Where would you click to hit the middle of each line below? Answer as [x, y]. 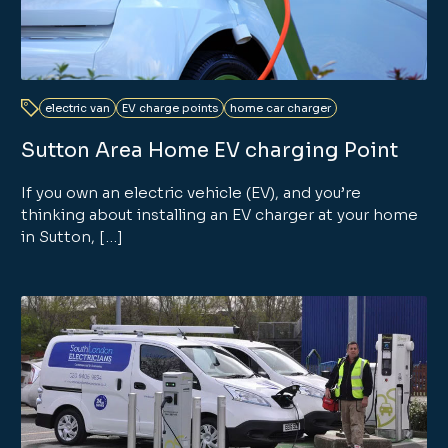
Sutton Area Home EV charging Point [210, 150]
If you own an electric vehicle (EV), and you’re [191, 192]
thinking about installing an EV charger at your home [220, 214]
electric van [78, 107]
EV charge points [170, 107]
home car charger [281, 107]
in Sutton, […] [72, 236]
